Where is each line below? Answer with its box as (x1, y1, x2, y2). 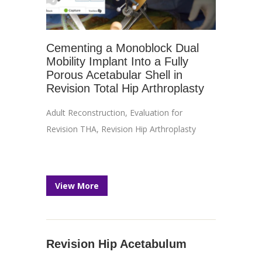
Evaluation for (130, 107, 182, 118)
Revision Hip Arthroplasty (101, 123, 196, 135)
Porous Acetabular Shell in (46, 68, 182, 81)
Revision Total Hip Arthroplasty (46, 82, 204, 95)
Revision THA (46, 123, 96, 135)
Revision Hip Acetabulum (46, 237, 187, 250)
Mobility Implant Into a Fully (46, 55, 188, 68)
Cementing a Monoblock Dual (46, 42, 199, 54)
